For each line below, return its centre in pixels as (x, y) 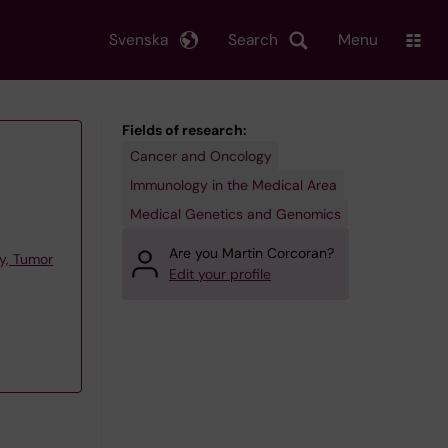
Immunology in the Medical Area (233, 184)
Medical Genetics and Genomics (235, 213)
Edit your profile (220, 274)
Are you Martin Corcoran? (251, 253)
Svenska (138, 39)
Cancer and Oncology (200, 155)
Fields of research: (184, 130)
